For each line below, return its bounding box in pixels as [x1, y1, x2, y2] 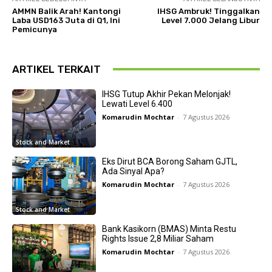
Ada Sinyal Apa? [101, 166, 165, 176]
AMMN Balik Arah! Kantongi [12, 6, 121, 16]
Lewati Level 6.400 [101, 98, 172, 109]
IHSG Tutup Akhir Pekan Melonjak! [101, 89, 231, 99]
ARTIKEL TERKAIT [12, 63, 101, 75]
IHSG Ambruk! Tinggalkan [157, 6, 260, 16]
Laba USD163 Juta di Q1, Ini [12, 15, 120, 25]
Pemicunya [12, 24, 57, 34]
